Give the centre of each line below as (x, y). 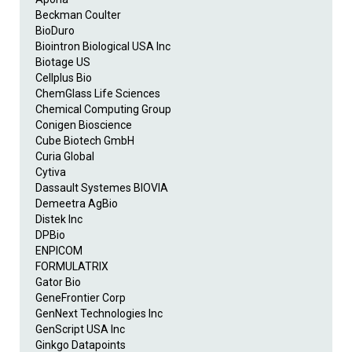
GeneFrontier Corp (81, 297)
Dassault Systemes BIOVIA (102, 187)
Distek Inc (59, 219)
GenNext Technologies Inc (99, 313)
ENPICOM (59, 250)
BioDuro (55, 30)
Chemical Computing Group (103, 109)
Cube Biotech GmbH (85, 140)
